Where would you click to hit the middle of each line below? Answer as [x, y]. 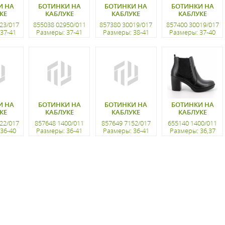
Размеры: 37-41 [60, 32]
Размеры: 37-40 [192, 32]
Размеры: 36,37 [192, 130]
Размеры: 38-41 [126, 32]
